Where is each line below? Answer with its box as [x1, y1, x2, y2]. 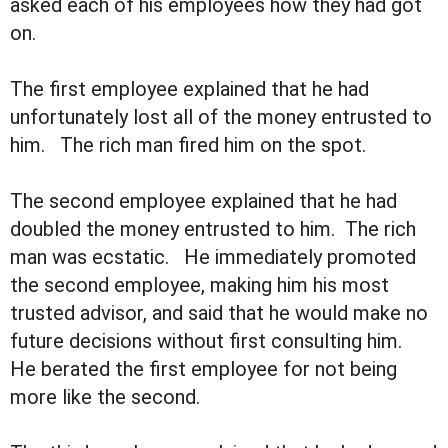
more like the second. [10, 385, 200, 410]
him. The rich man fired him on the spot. [10, 133, 366, 158]
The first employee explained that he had [10, 77, 369, 102]
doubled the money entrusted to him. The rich [10, 217, 416, 242]
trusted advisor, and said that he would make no [10, 301, 428, 326]
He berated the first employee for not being [10, 357, 397, 382]
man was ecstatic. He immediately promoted [10, 245, 416, 270]
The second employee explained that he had [10, 189, 397, 214]
